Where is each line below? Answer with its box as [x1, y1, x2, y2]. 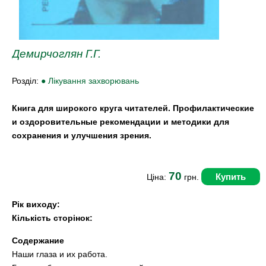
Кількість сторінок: [12, 213, 93, 223]
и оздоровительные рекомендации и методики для [12, 117, 229, 127]
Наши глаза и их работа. [12, 249, 107, 259]
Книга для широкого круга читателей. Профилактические [12, 103, 254, 113]
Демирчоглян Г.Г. [12, 47, 101, 61]
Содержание [12, 235, 64, 245]
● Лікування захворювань [41, 76, 139, 86]
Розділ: [12, 76, 41, 86]
